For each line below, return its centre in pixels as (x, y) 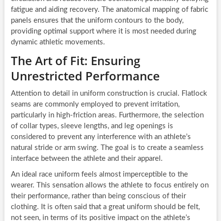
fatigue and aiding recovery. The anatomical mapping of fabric (109, 10)
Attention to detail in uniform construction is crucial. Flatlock (109, 94)
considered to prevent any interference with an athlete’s (101, 137)
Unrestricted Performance (85, 76)
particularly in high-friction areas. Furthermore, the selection (107, 115)
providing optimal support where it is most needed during (103, 32)
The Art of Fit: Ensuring (75, 61)
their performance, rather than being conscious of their (98, 196)
